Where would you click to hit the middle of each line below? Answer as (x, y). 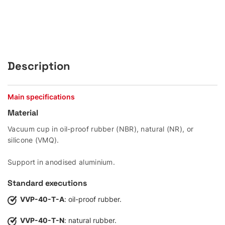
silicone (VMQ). (33, 140)
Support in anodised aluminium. (61, 162)
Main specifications (41, 97)
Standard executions (47, 183)
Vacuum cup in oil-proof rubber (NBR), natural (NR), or (101, 129)
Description (39, 66)
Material (23, 113)
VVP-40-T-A (42, 199)
